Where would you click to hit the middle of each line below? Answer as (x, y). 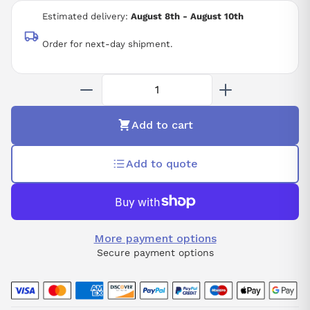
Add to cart (162, 125)
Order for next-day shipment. (107, 44)
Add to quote (162, 163)
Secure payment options (155, 252)
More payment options (155, 238)
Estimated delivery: (86, 16)
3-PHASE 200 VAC (54, 13)
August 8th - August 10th (187, 16)
